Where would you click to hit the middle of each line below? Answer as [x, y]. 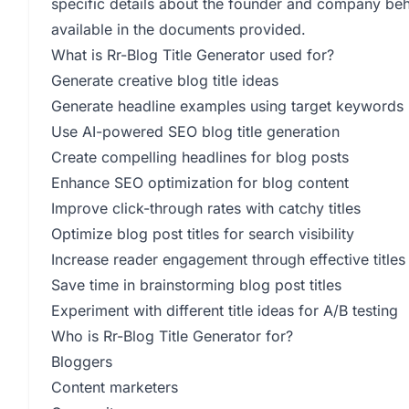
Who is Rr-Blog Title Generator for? [172, 336]
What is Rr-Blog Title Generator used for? [193, 55]
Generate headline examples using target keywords [227, 106]
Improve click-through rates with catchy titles [206, 208]
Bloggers [82, 362]
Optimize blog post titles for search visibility [203, 234]
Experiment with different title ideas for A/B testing [225, 310]
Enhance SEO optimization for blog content [200, 183]
